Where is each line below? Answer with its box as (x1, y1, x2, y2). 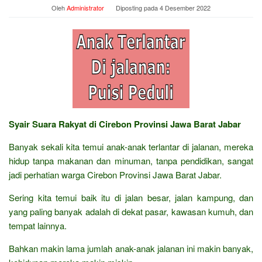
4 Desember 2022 (160, 2, 211, 12)
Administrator (67, 2, 104, 12)
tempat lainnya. (9, 219, 67, 232)
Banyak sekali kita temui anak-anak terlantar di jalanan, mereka (9, 140, 253, 153)
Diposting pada (116, 2, 160, 12)
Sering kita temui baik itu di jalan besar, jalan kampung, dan (9, 191, 253, 204)
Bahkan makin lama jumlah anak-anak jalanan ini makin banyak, (9, 242, 253, 254)
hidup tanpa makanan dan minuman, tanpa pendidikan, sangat (9, 154, 253, 167)
